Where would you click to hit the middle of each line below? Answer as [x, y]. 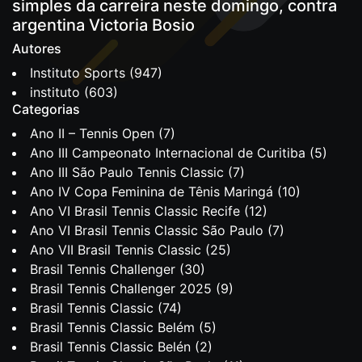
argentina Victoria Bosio [103, 25]
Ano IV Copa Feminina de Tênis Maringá [152, 192]
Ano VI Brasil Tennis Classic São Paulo [147, 230]
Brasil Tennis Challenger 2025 [121, 288]
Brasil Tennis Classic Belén [110, 347]
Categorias [46, 109]
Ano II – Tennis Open [92, 133]
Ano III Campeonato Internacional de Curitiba [168, 153]
